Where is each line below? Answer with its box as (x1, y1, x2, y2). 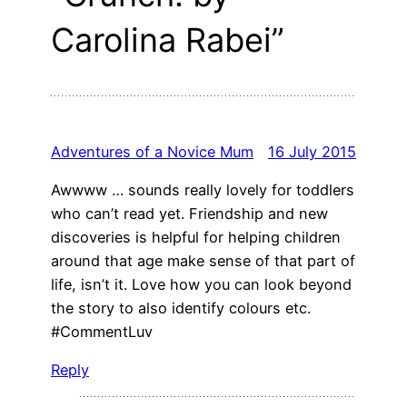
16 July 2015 (268, 142, 356, 161)
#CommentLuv (51, 323, 153, 342)
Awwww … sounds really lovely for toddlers (51, 181, 354, 200)
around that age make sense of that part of (51, 252, 355, 271)
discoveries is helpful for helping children (51, 228, 341, 247)
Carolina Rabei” (51, 19, 284, 60)
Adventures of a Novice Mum (51, 142, 253, 161)
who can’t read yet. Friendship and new (51, 204, 328, 223)
